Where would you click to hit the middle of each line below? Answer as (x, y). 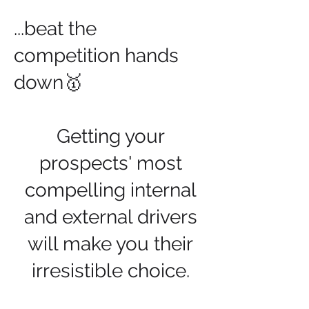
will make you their (110, 244)
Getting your (110, 136)
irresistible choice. (110, 271)
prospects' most (110, 163)
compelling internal (110, 190)
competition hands (96, 56)
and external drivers (110, 217)
